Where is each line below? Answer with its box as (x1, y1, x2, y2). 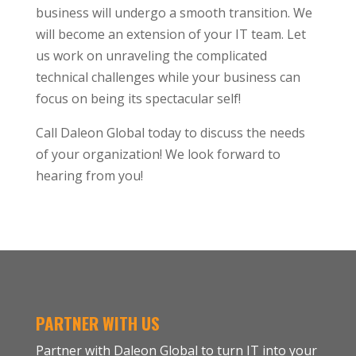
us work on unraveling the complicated (35, 47, 267, 65)
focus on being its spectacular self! (35, 90, 241, 108)
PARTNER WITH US (35, 311, 160, 336)
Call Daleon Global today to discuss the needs (35, 124, 305, 142)
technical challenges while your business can (35, 68, 300, 87)
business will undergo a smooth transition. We (35, 4, 312, 22)
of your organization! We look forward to (35, 145, 281, 164)
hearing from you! (35, 167, 143, 185)
